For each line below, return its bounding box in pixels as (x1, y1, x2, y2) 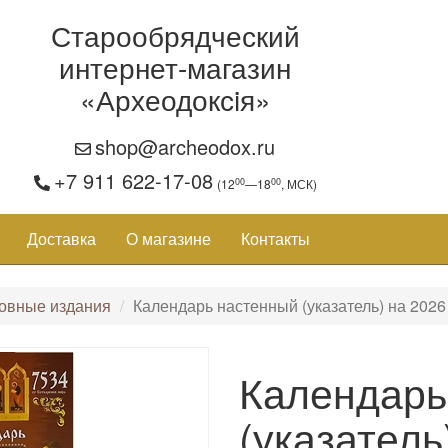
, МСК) (280, 175, 317, 192)
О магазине (126, 227, 211, 250)
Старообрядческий (50, 15, 300, 55)
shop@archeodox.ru (95, 132, 276, 161)
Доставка (27, 227, 96, 250)
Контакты (241, 227, 310, 250)
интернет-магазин (59, 47, 292, 87)
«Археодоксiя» (79, 79, 271, 119)
